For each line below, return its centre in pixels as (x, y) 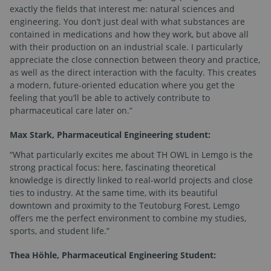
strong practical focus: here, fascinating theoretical (113, 168)
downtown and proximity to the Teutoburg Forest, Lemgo (125, 206)
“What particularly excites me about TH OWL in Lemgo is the (131, 155)
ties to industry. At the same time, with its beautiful (114, 193)
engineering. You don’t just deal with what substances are (127, 22)
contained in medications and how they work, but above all (129, 34)
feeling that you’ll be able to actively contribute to (110, 98)
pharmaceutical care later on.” (71, 111)
